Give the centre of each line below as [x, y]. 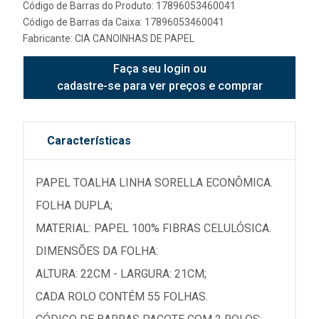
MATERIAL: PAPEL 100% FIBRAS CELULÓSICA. [153, 228]
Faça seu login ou [159, 69]
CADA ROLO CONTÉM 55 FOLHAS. [122, 297]
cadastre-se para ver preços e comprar [159, 86]
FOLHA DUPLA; [74, 205]
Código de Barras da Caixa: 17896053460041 [124, 22]
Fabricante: [49, 38]
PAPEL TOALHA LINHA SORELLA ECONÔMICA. [154, 183]
